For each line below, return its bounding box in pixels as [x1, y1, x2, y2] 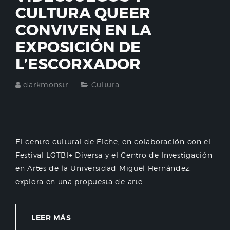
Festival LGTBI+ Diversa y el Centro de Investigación [15, 150, 213, 159]
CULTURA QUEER [15, 4, 150, 23]
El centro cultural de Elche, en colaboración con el [15, 137, 211, 146]
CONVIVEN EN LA [15, 21, 151, 40]
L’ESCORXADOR [15, 54, 141, 74]
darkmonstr [23, 80, 68, 89]
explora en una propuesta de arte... [15, 177, 148, 186]
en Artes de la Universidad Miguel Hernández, [15, 164, 191, 172]
